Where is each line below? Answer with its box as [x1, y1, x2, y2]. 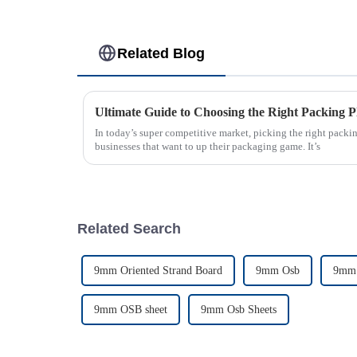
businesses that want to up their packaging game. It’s [95, 139, 320, 152]
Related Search [77, 220, 181, 237]
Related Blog [117, 45, 206, 61]
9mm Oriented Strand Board [94, 264, 222, 277]
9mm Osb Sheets [201, 303, 277, 316]
